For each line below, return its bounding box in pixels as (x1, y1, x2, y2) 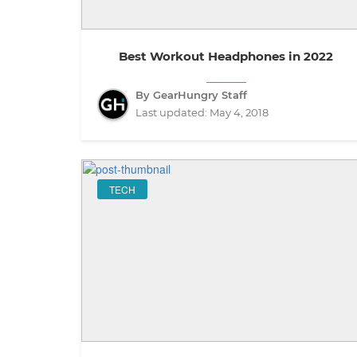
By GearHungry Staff (135, 88, 247, 101)
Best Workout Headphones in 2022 (119, 48, 334, 64)
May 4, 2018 (210, 105, 269, 119)
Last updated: (135, 105, 210, 119)
